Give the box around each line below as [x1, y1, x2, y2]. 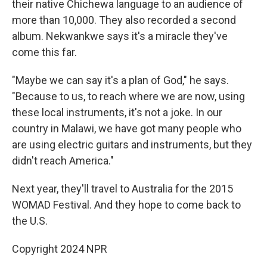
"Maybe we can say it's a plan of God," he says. [12, 74, 229, 86]
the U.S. [12, 215, 48, 227]
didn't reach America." [12, 154, 114, 167]
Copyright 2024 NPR [12, 243, 107, 255]
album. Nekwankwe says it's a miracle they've [12, 30, 228, 42]
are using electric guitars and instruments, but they [12, 138, 252, 151]
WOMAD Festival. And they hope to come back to [12, 198, 241, 211]
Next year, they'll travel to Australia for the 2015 [12, 182, 233, 195]
